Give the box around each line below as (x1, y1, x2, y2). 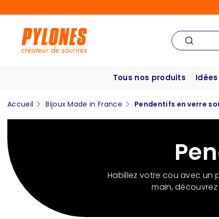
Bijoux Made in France (45, 99, 122, 109)
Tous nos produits (112, 72, 186, 83)
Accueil (7, 99, 34, 109)
